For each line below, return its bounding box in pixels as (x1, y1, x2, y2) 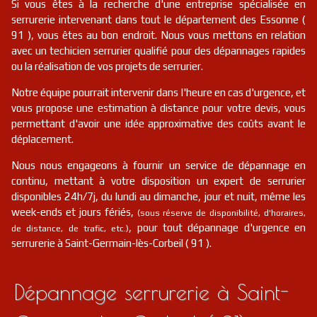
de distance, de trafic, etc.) (11, 224, 129, 234)
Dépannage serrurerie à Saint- (14, 279, 289, 304)
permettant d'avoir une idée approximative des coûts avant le (11, 117, 306, 129)
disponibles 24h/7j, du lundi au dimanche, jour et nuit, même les (11, 190, 306, 202)
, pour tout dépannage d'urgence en (129, 221, 306, 234)
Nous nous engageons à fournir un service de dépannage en (11, 159, 306, 171)
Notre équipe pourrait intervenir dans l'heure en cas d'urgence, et (11, 86, 306, 98)
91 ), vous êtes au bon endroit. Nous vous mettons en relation (11, 29, 306, 41)
